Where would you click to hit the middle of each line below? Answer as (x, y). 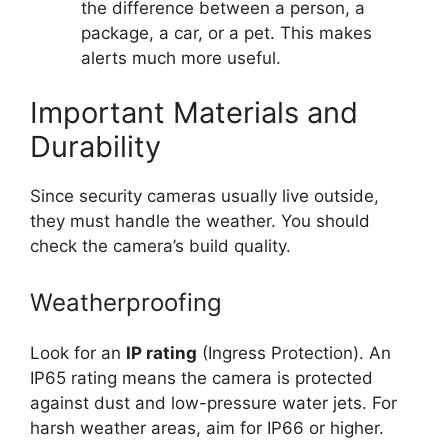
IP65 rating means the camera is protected (201, 377)
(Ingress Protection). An (294, 352)
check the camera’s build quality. (160, 246)
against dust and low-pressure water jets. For (213, 402)
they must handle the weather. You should (200, 221)
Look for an (78, 352)
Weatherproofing (126, 302)
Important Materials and (194, 113)
